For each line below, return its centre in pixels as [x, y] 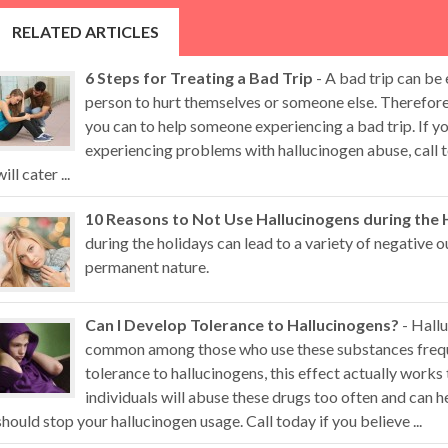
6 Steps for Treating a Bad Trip [199, 77]
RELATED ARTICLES [85, 31]
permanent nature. [147, 266]
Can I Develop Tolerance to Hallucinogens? [242, 324]
